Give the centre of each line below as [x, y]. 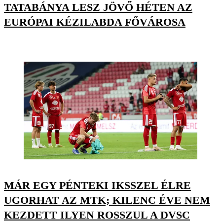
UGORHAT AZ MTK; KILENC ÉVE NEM [107, 200]
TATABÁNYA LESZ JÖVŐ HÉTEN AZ [98, 7]
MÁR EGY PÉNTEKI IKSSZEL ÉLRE [97, 185]
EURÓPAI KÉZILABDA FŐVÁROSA [95, 22]
